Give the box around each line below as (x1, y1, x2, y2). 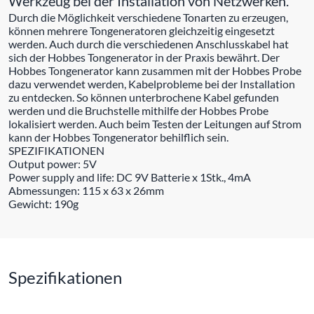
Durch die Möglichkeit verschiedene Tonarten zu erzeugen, (8, 10, 288, 24)
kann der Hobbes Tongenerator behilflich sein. (8, 130, 228, 144)
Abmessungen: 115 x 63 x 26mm (8, 183, 164, 197)
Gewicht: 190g (8, 196, 78, 210)
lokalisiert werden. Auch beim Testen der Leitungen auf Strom (8, 116, 301, 130)
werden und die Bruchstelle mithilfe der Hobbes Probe (8, 103, 268, 117)
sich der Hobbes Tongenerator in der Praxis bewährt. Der (8, 50, 280, 64)
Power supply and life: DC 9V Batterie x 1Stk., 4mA (8, 170, 251, 184)
